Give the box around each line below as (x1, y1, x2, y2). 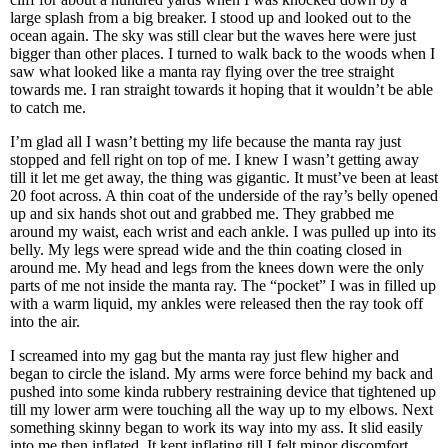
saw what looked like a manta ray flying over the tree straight (10, 63, 394, 80)
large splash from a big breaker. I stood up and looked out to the (10, 9, 411, 26)
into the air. (10, 313, 84, 330)
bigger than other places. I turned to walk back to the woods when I (10, 45, 435, 62)
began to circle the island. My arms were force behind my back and (10, 365, 433, 382)
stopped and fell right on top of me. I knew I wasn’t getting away (10, 151, 419, 168)
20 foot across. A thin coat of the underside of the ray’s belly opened (10, 187, 438, 204)
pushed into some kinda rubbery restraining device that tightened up (10, 383, 436, 400)
